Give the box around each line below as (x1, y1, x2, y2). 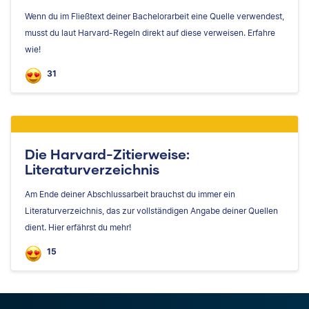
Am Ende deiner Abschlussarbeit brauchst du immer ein (25, 189, 235, 200)
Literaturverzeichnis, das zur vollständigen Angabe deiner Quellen (25, 206, 278, 217)
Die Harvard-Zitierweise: (25, 146, 190, 163)
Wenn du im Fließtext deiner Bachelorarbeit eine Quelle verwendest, (25, 11, 284, 22)
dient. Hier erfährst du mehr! (25, 222, 131, 233)
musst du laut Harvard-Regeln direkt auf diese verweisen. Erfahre (25, 28, 275, 39)
